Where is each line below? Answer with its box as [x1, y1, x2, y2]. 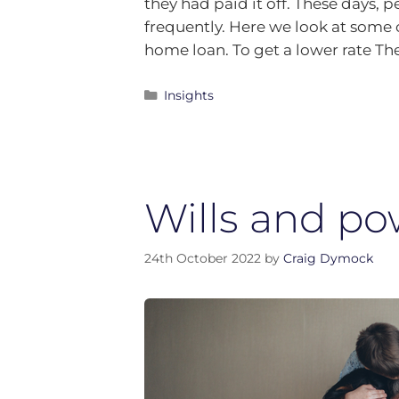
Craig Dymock [283, 249, 373, 266]
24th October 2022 [144, 249, 261, 266]
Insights [163, 87, 214, 104]
